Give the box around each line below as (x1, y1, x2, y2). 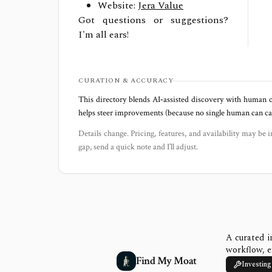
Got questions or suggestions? (78, 13, 229, 27)
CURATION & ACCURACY (78, 75, 174, 86)
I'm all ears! (78, 27, 129, 42)
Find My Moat (136, 254, 197, 268)
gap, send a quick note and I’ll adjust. (78, 141, 198, 152)
